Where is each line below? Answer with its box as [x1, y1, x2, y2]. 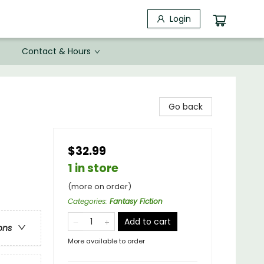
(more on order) [68, 181, 131, 192]
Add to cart [124, 216, 171, 227]
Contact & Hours [22, 45, 91, 57]
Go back [169, 101, 203, 113]
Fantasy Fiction [110, 196, 163, 206]
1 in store [68, 160, 118, 176]
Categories [68, 196, 105, 206]
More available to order [68, 236, 145, 246]
